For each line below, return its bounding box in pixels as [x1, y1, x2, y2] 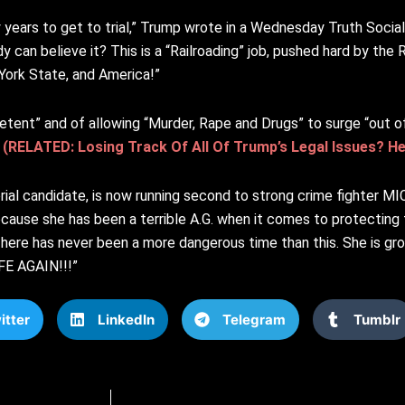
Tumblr [353, 310, 400, 328]
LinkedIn [97, 310, 155, 328]
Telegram [221, 310, 286, 328]
